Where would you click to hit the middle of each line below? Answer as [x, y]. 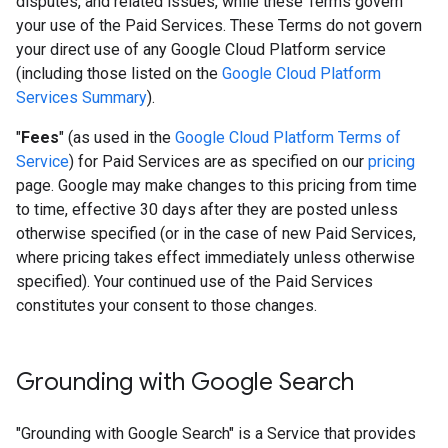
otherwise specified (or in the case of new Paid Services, [216, 233]
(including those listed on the [119, 73]
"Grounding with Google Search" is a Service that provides [216, 433]
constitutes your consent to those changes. [166, 305]
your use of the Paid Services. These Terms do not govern [219, 25]
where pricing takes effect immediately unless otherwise [215, 257]
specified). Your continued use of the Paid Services [194, 281]
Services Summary [81, 97]
